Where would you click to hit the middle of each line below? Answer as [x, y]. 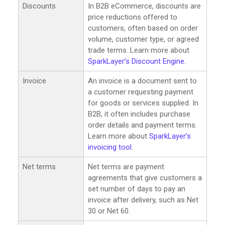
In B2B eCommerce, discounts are [144, 6]
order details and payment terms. [142, 125]
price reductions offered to [133, 17]
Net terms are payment [126, 166]
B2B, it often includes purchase [139, 114]
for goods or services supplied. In [143, 103]
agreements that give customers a [145, 178]
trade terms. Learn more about [139, 50]
